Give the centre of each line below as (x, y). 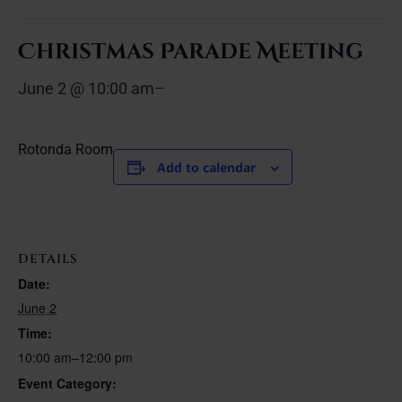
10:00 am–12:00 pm (75, 358)
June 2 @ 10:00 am (86, 88)
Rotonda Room (66, 149)
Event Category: (67, 383)
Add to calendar (206, 167)
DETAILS (48, 258)
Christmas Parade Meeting (191, 52)
